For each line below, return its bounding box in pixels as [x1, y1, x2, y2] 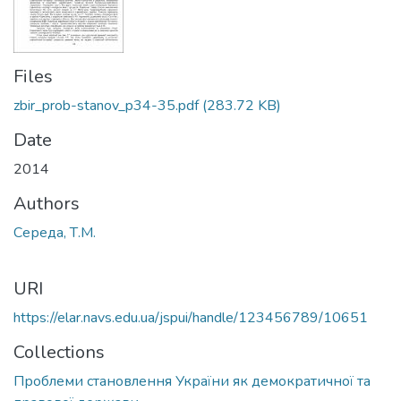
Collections [13, 340, 105, 364]
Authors [13, 192, 80, 216]
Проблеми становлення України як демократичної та [13, 371, 371, 391]
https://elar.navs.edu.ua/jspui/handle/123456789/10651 [13, 308, 368, 328]
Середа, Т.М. [13, 223, 96, 243]
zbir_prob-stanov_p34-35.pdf [13, 96, 199, 115]
